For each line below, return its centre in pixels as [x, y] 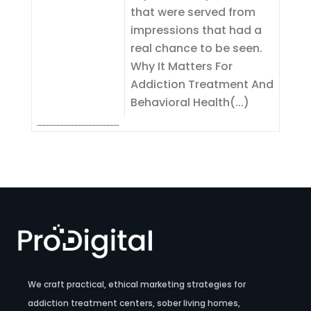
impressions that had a [196, 30]
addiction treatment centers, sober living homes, [134, 303]
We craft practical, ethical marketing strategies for [137, 285]
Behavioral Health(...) [190, 102]
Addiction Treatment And [202, 84]
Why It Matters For [181, 66]
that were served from [193, 12]
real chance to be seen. [196, 48]
